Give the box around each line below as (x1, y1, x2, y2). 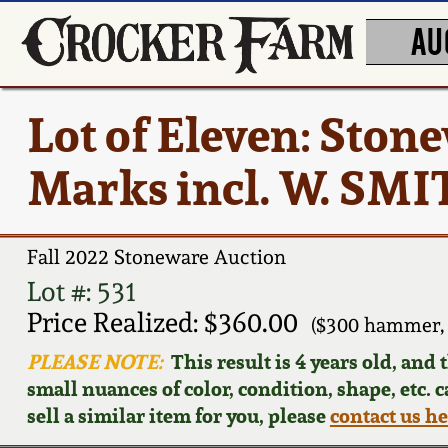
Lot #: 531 (26, 275, 136, 307)
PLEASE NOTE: (26, 347, 163, 375)
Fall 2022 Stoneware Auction (26, 245, 286, 270)
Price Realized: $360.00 (26, 306, 298, 338)
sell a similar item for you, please (26, 401, 330, 429)
